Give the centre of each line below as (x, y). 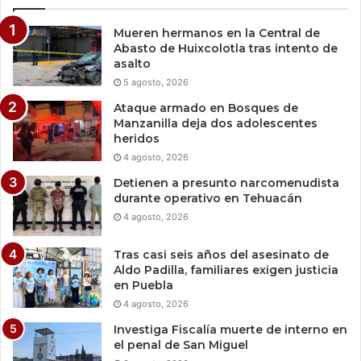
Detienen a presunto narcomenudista (226, 183)
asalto (134, 64)
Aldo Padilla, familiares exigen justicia (226, 270)
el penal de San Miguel (181, 345)
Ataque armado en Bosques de (206, 108)
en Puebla (143, 286)
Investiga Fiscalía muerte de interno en (230, 330)
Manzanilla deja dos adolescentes (216, 124)
